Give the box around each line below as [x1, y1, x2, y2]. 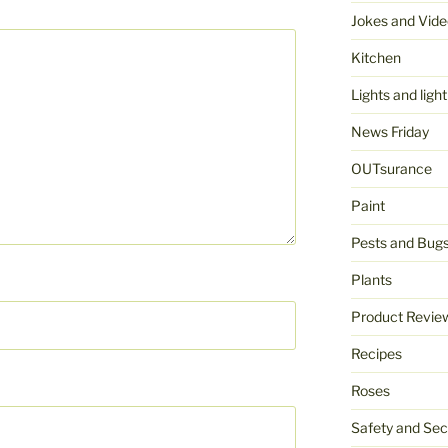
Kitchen [350, 49, 401, 67]
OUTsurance [350, 160, 432, 178]
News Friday [350, 123, 429, 141]
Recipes [350, 345, 402, 363]
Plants [350, 271, 392, 289]
